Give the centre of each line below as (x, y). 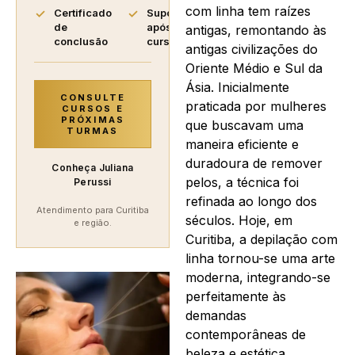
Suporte (166, 13)
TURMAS (93, 131)
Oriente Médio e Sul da (254, 68)
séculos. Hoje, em (239, 220)
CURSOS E (93, 109)
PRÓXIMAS (93, 120)
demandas (216, 315)
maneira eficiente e (242, 144)
